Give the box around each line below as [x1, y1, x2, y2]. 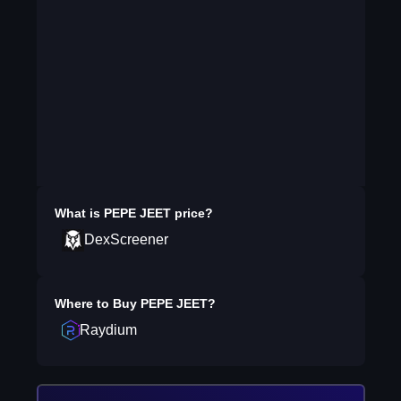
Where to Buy [54, 296, 141, 311]
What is [54, 206, 104, 220]
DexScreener [83, 232, 168, 247]
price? [170, 206, 213, 220]
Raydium [79, 322, 137, 337]
